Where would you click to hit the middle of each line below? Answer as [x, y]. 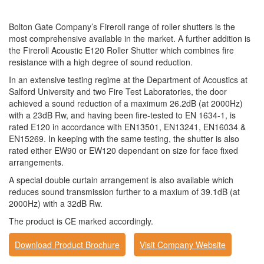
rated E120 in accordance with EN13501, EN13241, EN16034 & [127, 127]
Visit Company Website [183, 245]
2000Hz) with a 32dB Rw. [56, 203]
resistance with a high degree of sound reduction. [101, 62]
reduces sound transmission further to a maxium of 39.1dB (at [124, 192]
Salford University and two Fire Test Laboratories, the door [118, 91]
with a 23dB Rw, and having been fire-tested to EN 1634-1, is [122, 115]
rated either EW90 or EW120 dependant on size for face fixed [123, 150]
